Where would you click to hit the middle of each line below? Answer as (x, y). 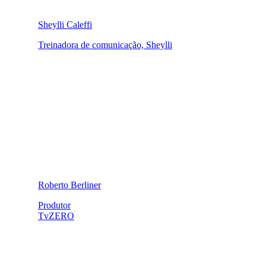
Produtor (54, 205)
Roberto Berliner (69, 185)
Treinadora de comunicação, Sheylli (105, 45)
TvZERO (56, 216)
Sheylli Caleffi (65, 24)
